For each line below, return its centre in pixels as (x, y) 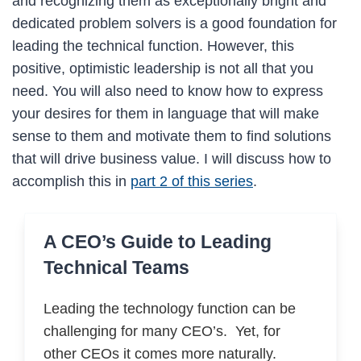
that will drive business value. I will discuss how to (172, 158)
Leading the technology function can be (169, 308)
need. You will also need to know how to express (168, 91)
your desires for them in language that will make (166, 113)
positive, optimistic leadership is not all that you (163, 68)
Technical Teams (116, 268)
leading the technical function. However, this (153, 46)
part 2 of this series (192, 181)
